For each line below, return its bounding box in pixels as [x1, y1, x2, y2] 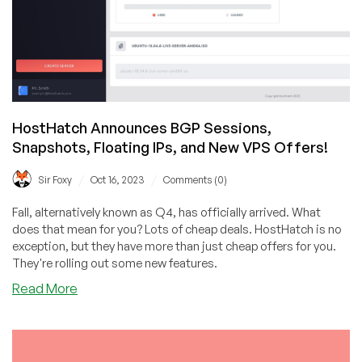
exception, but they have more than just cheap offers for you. [12, 238, 336, 254]
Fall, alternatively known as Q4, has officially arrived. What [12, 204, 321, 220]
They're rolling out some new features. [12, 255, 217, 271]
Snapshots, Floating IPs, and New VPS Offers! [12, 137, 328, 156]
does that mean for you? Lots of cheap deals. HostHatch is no [12, 221, 342, 237]
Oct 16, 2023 [90, 173, 145, 186]
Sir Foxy [38, 173, 72, 186]
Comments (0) [163, 173, 227, 186]
